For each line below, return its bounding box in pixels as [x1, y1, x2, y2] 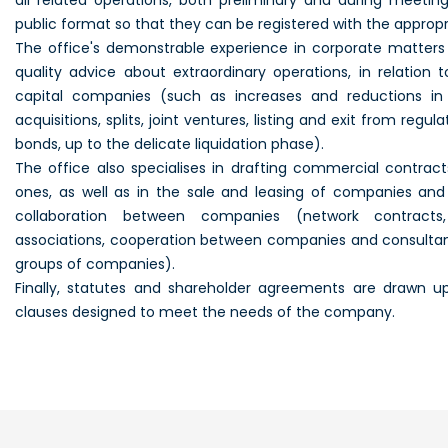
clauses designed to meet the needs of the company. [15, 302, 395, 322]
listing [254, 110, 294, 130]
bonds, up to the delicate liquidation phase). [15, 134, 324, 154]
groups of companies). [15, 254, 175, 274]
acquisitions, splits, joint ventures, [15, 110, 254, 130]
